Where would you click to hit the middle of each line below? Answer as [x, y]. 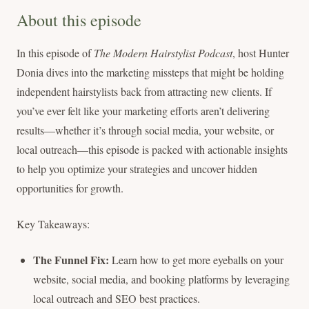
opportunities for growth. [70, 188]
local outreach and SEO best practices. [117, 298]
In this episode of [55, 53]
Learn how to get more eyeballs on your [196, 260]
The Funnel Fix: [71, 260]
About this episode [79, 20]
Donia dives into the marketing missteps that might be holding [150, 72]
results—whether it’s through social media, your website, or [145, 130]
